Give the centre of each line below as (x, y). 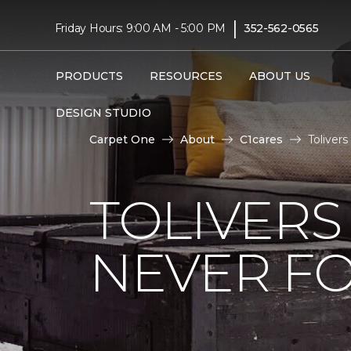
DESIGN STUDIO (103, 113)
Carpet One (122, 139)
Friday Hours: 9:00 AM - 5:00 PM (140, 28)
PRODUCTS (89, 76)
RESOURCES (186, 76)
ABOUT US (279, 76)
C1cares (261, 139)
